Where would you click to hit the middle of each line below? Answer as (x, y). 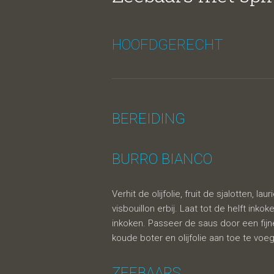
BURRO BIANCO (162, 159)
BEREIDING (149, 119)
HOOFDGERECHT (168, 45)
